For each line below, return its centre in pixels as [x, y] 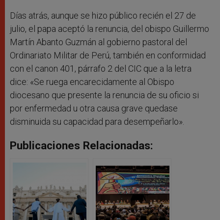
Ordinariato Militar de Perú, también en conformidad [108, 55]
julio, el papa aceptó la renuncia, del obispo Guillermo [110, 29]
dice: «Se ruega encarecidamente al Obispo [92, 82]
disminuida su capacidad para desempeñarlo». [97, 122]
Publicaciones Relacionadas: [82, 146]
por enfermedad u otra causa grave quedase [94, 109]
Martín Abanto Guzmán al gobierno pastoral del [98, 42]
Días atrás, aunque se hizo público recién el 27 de [103, 16]
